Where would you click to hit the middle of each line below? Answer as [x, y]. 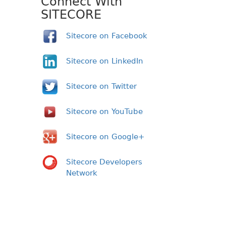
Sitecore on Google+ [105, 136]
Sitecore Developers [104, 162]
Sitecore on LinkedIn [105, 61]
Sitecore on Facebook [107, 36]
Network [82, 173]
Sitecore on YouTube [104, 111]
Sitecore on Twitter [101, 86]
